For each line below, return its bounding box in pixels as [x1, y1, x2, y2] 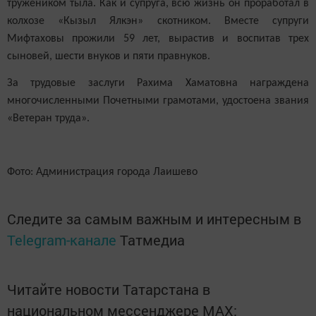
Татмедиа [120, 230, 185, 249]
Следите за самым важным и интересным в [7, 209, 301, 228]
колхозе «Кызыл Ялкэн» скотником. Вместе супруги [7, 16, 309, 27]
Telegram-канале [7, 230, 116, 249]
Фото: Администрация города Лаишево [7, 166, 197, 178]
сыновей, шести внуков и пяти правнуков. [7, 51, 210, 62]
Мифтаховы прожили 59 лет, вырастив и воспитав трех [7, 33, 309, 44]
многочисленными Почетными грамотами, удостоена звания [7, 95, 309, 107]
